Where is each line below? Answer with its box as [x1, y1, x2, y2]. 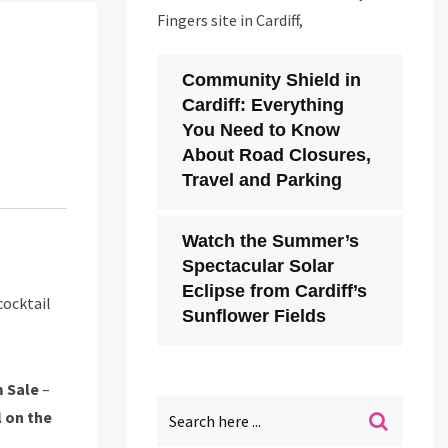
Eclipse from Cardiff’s [182, 281, 367, 302]
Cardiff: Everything [182, 95, 344, 116]
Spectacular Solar [182, 256, 334, 277]
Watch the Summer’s [182, 231, 359, 252]
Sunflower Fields [182, 306, 326, 327]
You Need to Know [182, 120, 340, 141]
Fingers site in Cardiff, [157, 10, 303, 31]
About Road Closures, [182, 145, 371, 166]
